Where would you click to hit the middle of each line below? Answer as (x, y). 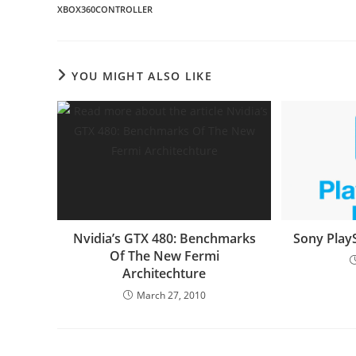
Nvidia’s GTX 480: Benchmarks (164, 238)
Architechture (164, 273)
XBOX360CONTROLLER (105, 9)
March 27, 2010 (171, 295)
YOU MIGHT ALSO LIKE (142, 76)
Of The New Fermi (164, 256)
